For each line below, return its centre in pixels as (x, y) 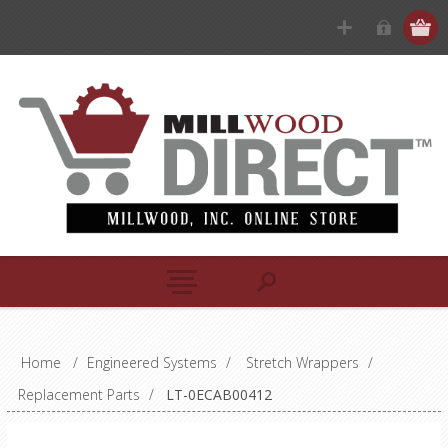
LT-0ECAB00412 (218, 394)
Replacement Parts (78, 394)
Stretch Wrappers (302, 362)
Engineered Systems (151, 362)
